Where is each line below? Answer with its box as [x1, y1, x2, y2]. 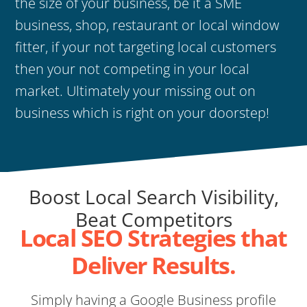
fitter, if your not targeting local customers [15, 38, 277, 56]
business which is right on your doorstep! [15, 103, 270, 122]
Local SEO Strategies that [19, 222, 287, 254]
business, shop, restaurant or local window [15, 16, 280, 34]
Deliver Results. [71, 249, 236, 281]
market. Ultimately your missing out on [15, 82, 256, 100]
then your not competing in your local [15, 60, 250, 78]
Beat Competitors [75, 206, 232, 232]
